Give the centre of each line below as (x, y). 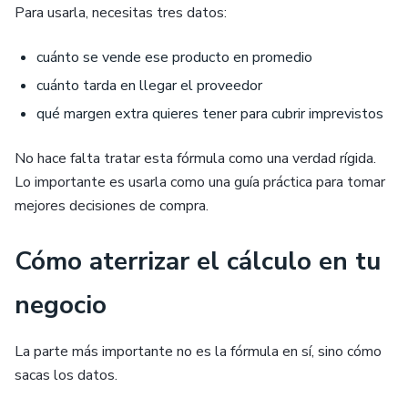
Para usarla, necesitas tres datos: (121, 13)
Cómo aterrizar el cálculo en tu (198, 261)
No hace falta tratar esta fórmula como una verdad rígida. (195, 158)
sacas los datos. (66, 375)
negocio (61, 305)
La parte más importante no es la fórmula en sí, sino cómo (198, 352)
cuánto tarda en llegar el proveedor (149, 86)
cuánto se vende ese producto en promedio (174, 57)
